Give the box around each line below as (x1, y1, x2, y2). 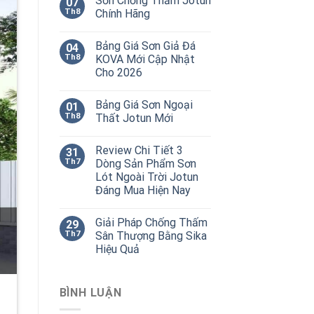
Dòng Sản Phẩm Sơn (95, 156, 196, 170)
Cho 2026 (95, 65, 142, 79)
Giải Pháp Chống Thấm (95, 215, 207, 229)
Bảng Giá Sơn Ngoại (95, 97, 193, 111)
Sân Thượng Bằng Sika (95, 228, 207, 243)
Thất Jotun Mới (95, 111, 173, 125)
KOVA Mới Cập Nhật (95, 52, 195, 66)
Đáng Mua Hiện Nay (95, 183, 191, 197)
